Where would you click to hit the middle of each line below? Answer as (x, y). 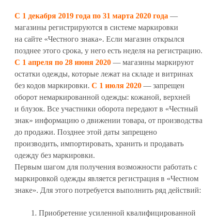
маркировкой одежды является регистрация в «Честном (107, 179)
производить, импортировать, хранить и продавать (99, 144)
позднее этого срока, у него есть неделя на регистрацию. (108, 51)
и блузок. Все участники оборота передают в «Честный (106, 109)
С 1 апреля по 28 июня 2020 (63, 62)
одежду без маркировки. (55, 155)
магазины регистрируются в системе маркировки (96, 28)
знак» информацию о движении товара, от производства (108, 121)
